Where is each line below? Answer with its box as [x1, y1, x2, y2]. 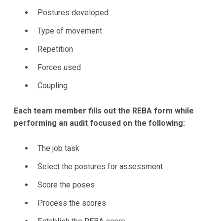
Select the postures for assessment [37, 161, 163, 171]
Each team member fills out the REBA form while [14, 106, 194, 116]
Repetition [37, 44, 73, 54]
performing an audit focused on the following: [14, 118, 185, 128]
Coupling [37, 81, 68, 91]
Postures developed [37, 8, 109, 18]
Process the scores [37, 198, 106, 208]
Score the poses [37, 180, 95, 189]
